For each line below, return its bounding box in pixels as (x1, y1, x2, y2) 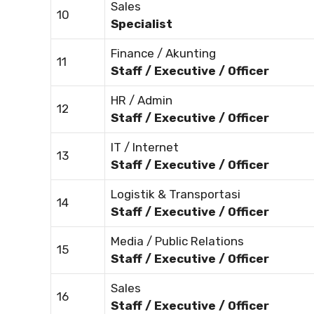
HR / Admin (111, 93, 172, 108)
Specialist (111, 17, 172, 32)
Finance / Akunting (111, 46, 216, 61)
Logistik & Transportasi (111, 187, 240, 202)
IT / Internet (111, 140, 179, 155)
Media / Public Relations (111, 234, 244, 249)
